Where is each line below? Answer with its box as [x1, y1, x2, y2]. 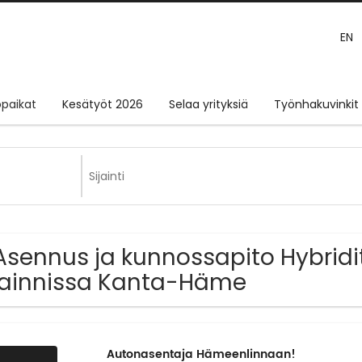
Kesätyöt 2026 [62, 96, 143, 113]
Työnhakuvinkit [274, 96, 359, 113]
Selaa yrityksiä [169, 96, 248, 113]
